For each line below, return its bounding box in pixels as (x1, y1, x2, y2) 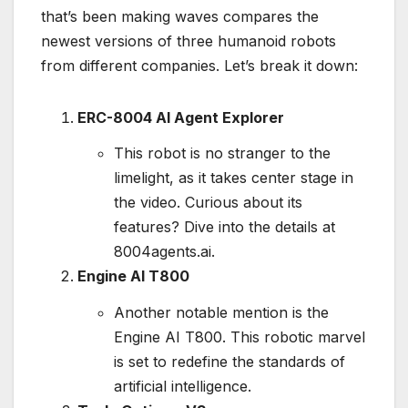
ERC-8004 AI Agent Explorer (77, 107, 284, 127)
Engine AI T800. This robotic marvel (114, 328, 365, 347)
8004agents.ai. (114, 242, 215, 261)
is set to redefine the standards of (114, 352, 345, 372)
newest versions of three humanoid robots (41, 31, 336, 50)
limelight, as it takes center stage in (114, 168, 353, 188)
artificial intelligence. (114, 377, 251, 396)
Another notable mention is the (114, 303, 329, 322)
